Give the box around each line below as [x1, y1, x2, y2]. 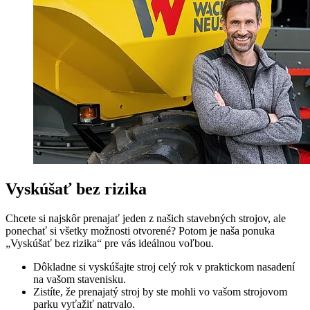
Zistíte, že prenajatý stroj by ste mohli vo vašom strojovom [33, 286, 287, 298]
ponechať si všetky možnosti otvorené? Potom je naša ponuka [6, 225, 275, 237]
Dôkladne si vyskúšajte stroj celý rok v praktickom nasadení [33, 261, 295, 273]
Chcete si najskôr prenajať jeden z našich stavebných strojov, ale [6, 212, 286, 225]
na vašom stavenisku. [33, 273, 126, 286]
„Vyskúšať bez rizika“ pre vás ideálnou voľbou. [6, 237, 214, 250]
